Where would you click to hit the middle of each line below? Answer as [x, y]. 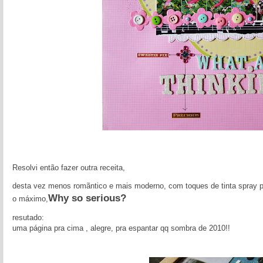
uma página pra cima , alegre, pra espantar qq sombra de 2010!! [121, 228]
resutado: [28, 218]
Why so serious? [87, 198]
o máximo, [30, 199]
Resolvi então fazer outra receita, [69, 168]
